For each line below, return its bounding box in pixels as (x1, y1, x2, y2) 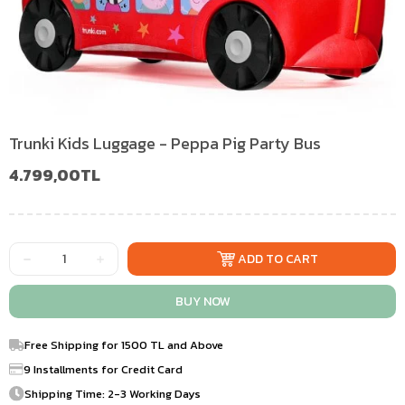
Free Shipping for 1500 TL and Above (24, 336, 223, 353)
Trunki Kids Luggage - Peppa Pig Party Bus (9, 131, 321, 155)
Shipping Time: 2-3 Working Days (24, 385, 202, 402)
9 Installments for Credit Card (24, 361, 184, 378)
